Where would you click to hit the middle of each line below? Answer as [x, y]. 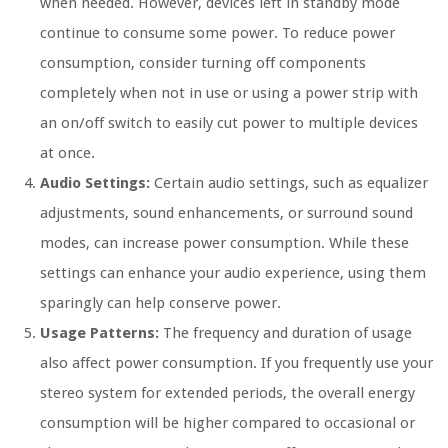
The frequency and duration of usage [285, 332]
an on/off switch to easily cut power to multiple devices [229, 122]
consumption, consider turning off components [203, 62]
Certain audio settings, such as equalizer [289, 182]
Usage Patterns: [99, 332]
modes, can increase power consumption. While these [224, 242]
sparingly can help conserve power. [160, 302]
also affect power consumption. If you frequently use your [236, 362]
